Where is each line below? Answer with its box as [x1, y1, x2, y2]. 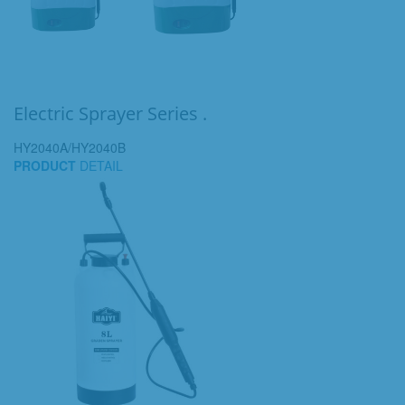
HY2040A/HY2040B [14, 138, 126, 156]
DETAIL [76, 156, 123, 174]
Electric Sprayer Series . [14, 101, 207, 126]
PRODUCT [14, 156, 76, 174]
